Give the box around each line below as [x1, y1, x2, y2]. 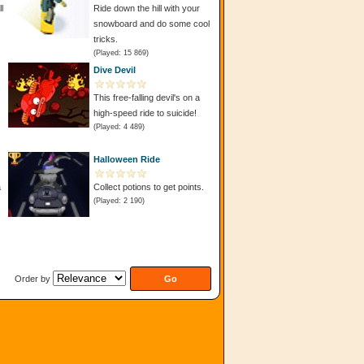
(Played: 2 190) [93, 197, 145, 205]
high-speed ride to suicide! [93, 108, 197, 118]
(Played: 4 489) [93, 123, 145, 131]
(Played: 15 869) [93, 49, 149, 57]
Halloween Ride [93, 154, 160, 164]
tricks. [93, 34, 118, 44]
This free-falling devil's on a [93, 93, 200, 102]
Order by [15, 274, 53, 284]
